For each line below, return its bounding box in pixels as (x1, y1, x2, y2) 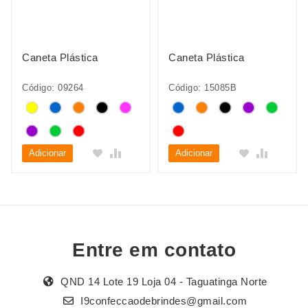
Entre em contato (72, 239, 236, 261)
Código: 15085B (168, 82, 236, 93)
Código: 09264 (22, 82, 84, 93)
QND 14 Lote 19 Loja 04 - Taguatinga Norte (57, 276, 267, 288)
